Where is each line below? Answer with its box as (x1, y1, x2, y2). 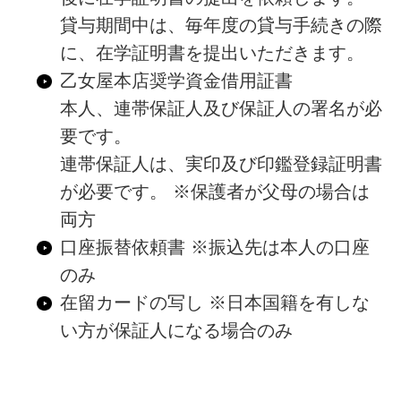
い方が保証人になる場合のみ (59, 320, 293, 340)
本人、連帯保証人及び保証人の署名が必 (59, 98, 382, 118)
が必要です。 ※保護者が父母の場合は (59, 181, 370, 201)
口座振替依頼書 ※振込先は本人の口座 (59, 236, 370, 257)
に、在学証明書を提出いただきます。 (59, 42, 364, 63)
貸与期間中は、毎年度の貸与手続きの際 (59, 14, 382, 35)
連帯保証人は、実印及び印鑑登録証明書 (59, 153, 382, 174)
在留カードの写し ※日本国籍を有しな (59, 292, 370, 312)
